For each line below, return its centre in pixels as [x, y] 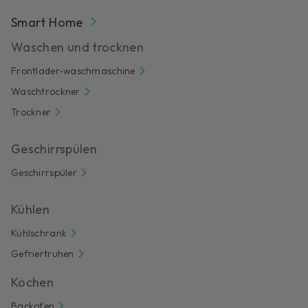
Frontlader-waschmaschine [73, 71]
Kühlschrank [39, 233]
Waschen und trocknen [78, 47]
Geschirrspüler [44, 173]
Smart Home [47, 23]
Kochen [33, 283]
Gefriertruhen [43, 254]
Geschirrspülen [54, 149]
